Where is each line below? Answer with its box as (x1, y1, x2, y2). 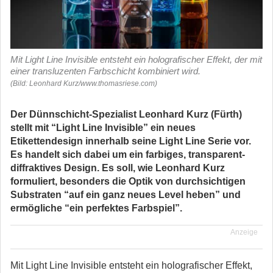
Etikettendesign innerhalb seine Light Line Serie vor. (10, 136, 251, 146)
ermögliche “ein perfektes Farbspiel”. (10, 203, 182, 213)
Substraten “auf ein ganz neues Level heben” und (10, 190, 241, 200)
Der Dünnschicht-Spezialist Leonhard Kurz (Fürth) (10, 109, 242, 119)
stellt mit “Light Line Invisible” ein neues (10, 122, 196, 133)
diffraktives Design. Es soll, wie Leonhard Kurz (10, 163, 225, 173)
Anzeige (230, 228, 258, 236)
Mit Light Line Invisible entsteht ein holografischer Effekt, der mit (10, 54, 262, 65)
